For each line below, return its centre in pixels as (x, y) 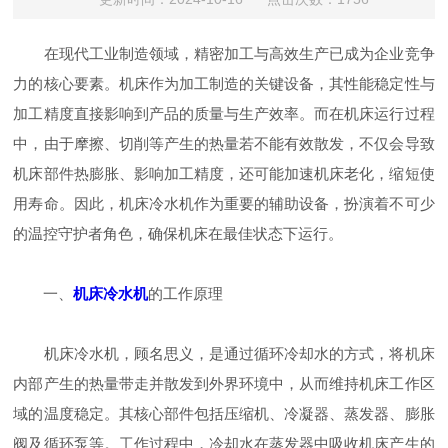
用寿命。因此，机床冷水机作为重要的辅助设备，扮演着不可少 (224, 203)
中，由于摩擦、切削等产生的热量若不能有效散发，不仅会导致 (224, 143)
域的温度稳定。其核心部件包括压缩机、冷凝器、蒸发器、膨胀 (224, 413)
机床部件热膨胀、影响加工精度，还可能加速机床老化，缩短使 (224, 173)
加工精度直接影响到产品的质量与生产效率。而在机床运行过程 (224, 113)
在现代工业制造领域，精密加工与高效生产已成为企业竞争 (224, 53)
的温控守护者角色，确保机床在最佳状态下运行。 (178, 233)
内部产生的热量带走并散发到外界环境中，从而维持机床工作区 (224, 383)
